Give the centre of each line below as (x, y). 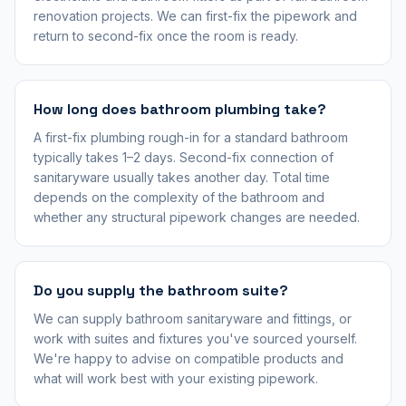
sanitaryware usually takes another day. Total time (182, 177)
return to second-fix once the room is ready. (166, 36)
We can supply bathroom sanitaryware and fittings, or (193, 319)
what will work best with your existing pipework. (176, 378)
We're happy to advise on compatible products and (188, 358)
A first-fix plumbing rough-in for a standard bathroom (191, 137)
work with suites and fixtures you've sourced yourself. (195, 338)
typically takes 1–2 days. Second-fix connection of (184, 157)
